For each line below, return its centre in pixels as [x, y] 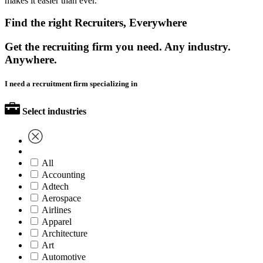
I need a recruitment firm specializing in [71, 84]
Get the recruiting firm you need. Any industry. [118, 47]
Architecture [65, 233]
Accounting [63, 174]
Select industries [54, 111]
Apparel [57, 221]
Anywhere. [31, 60]
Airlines [56, 210]
